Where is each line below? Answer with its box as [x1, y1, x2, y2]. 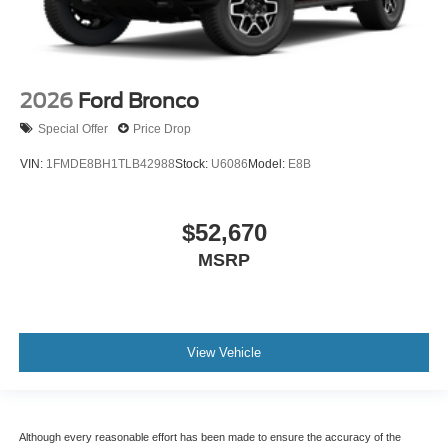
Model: [248, 156, 288, 171]
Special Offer [38, 121, 108, 136]
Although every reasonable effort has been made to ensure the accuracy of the [18, 431, 401, 444]
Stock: [175, 156, 211, 171]
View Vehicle [187, 344, 261, 360]
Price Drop [133, 121, 191, 136]
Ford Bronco [78, 89, 199, 114]
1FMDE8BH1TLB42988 [46, 156, 175, 171]
